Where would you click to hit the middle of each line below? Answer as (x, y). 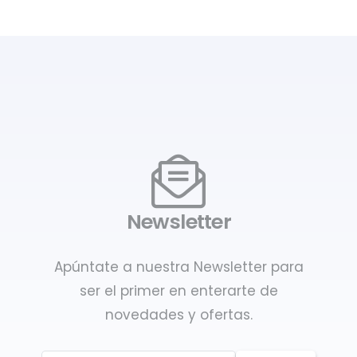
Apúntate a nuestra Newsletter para (178, 267)
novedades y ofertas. (178, 315)
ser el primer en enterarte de (178, 291)
